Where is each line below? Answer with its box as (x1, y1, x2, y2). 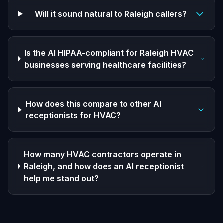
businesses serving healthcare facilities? (24, 60, 186, 70)
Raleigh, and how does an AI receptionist (24, 161, 184, 171)
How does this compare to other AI (25, 99, 162, 109)
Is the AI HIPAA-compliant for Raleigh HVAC (24, 48, 194, 58)
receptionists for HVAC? (25, 111, 121, 120)
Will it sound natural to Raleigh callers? (34, 9, 187, 19)
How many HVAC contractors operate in (24, 149, 182, 159)
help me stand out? (24, 173, 99, 183)
